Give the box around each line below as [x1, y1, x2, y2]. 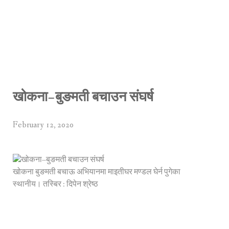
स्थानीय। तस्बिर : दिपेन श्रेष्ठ [13, 179, 98, 190]
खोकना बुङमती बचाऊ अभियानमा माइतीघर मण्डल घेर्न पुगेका [13, 167, 180, 178]
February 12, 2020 [13, 119, 74, 130]
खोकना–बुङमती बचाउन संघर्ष [13, 89, 153, 105]
